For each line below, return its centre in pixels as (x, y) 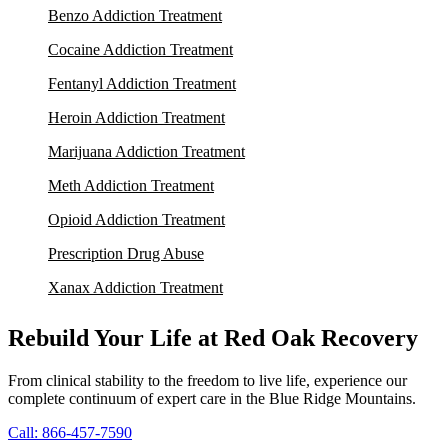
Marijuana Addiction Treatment (146, 152)
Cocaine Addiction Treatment (140, 50)
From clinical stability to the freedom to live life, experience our (207, 381)
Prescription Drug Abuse (126, 254)
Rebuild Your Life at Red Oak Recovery (213, 338)
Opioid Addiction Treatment (136, 220)
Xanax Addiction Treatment (135, 288)
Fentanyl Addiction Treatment (142, 84)
